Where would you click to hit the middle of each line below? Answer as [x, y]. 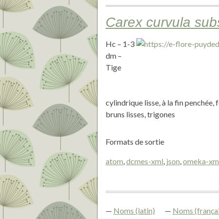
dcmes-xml [145, 161]
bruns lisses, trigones [140, 114]
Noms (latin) [134, 210]
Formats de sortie [135, 142]
